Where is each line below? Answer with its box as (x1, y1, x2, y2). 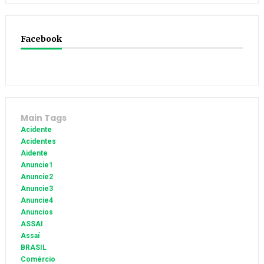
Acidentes (20, 137, 56, 146)
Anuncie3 (20, 184, 53, 193)
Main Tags (20, 112, 67, 124)
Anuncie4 (20, 196, 53, 205)
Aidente (20, 149, 48, 158)
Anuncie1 (20, 161, 53, 170)
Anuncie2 (20, 173, 53, 181)
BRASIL (20, 243, 47, 252)
